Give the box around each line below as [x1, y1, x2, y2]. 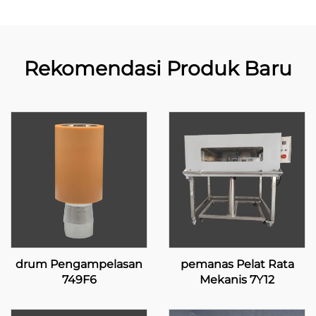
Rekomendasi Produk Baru [24, 56, 292, 80]
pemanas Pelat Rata [180, 257, 294, 271]
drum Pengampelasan [16, 257, 142, 271]
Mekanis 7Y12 [200, 273, 274, 286]
